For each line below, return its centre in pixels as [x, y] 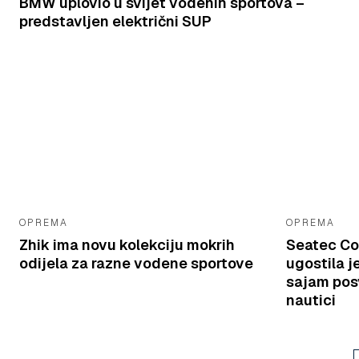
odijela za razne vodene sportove [136, 263]
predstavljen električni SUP [115, 21]
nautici [311, 300]
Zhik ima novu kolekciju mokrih [127, 244]
